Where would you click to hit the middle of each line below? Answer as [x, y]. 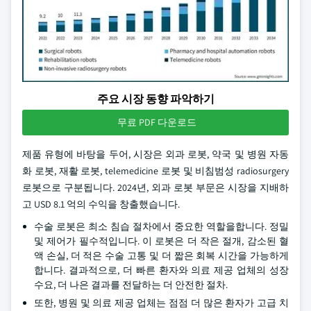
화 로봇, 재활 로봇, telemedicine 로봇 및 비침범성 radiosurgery [155, 171]
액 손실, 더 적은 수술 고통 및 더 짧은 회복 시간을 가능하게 [161, 255]
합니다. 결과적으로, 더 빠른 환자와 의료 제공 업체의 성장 [161, 270]
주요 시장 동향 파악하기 [155, 99]
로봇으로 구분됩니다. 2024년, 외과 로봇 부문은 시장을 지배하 [155, 187]
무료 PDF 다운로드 [157, 122]
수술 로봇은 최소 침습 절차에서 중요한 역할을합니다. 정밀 [161, 226]
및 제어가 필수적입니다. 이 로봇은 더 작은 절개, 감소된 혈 [161, 241]
